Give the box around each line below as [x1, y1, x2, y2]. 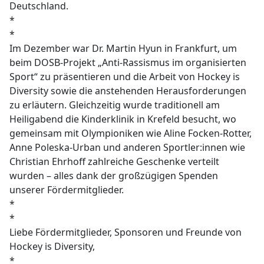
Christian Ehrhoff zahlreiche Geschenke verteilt [9, 155, 220, 169]
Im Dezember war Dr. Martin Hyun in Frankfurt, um [9, 42, 237, 55]
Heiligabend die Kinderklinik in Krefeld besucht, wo [9, 113, 237, 126]
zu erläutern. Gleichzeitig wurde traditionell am [9, 98, 220, 112]
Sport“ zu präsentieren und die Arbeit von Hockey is [9, 70, 240, 84]
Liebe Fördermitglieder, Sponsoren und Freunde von [9, 226, 242, 239]
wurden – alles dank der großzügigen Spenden [9, 169, 219, 183]
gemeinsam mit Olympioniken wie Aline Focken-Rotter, [9, 127, 252, 140]
